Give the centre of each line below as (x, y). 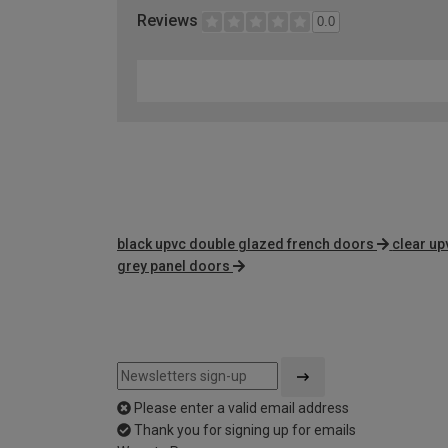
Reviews (169, 21)
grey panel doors (173, 266)
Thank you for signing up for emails (245, 430)
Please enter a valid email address (241, 408)
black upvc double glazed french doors (245, 244)
